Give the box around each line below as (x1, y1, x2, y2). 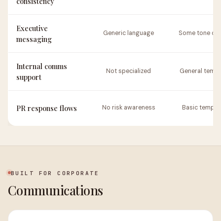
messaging (16, 34, 52, 44)
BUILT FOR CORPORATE (11, 170, 99, 177)
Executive (16, 23, 48, 33)
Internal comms (16, 61, 67, 71)
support (16, 72, 41, 82)
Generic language (103, 29, 154, 37)
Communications (8, 182, 103, 198)
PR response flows (16, 103, 77, 113)
